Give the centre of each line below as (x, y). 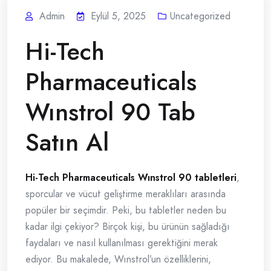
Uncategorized (200, 16)
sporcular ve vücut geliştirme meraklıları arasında (126, 194)
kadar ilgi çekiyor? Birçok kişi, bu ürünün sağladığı (128, 227)
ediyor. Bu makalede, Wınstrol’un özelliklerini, (118, 260)
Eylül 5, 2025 (118, 16)
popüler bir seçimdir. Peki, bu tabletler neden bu (126, 211)
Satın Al (67, 142)
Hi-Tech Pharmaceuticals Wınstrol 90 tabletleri (131, 178)
